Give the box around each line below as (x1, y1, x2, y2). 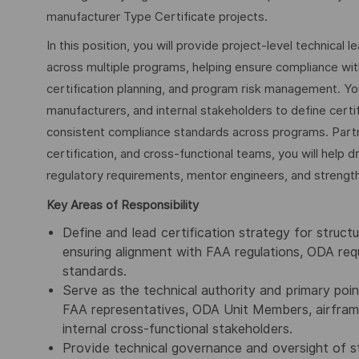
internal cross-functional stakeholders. (63, 321, 292, 337)
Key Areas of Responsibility (46, 197, 199, 212)
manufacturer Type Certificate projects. (46, 9, 268, 24)
